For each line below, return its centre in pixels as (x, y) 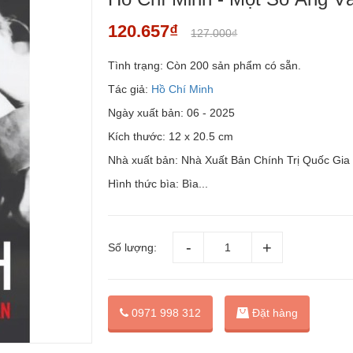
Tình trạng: (136, 65)
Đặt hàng (275, 312)
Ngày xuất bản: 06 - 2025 (172, 113)
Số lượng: (133, 247)
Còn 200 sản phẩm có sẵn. (234, 65)
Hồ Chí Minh (181, 89)
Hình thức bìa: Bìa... (158, 184)
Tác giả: (128, 89)
